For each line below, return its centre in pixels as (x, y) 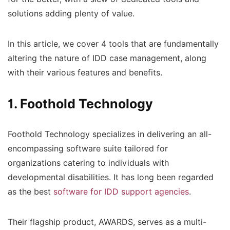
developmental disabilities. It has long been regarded (111, 177)
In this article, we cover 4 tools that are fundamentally (113, 44)
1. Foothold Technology (80, 103)
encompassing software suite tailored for (88, 148)
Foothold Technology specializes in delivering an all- (110, 134)
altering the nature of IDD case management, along (107, 58)
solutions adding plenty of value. (71, 13)
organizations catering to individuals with (88, 163)
